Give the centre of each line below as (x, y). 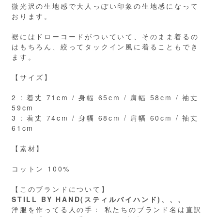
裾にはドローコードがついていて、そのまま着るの (105, 36)
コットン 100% (41, 168)
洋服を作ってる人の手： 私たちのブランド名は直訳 (107, 209)
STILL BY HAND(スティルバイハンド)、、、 (99, 199)
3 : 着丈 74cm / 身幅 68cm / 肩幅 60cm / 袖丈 (105, 117)
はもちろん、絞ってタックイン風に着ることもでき (105, 46)
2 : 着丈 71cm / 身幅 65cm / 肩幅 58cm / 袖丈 (105, 97)
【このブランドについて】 (61, 189)
